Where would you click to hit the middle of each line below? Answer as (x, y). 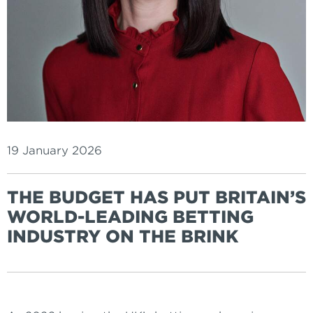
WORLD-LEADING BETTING (130, 217)
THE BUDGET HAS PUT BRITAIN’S (156, 198)
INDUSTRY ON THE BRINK (123, 237)
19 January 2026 (54, 151)
